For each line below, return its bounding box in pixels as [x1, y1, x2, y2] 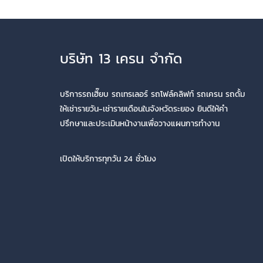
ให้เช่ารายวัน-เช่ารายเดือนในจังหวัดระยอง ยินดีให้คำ [60, 103, 228, 115]
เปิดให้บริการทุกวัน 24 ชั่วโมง [60, 152, 156, 165]
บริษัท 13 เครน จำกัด [60, 48, 182, 69]
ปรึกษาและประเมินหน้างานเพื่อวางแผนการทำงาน [60, 117, 225, 130]
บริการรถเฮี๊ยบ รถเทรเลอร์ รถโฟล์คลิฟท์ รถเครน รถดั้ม [60, 88, 245, 100]
